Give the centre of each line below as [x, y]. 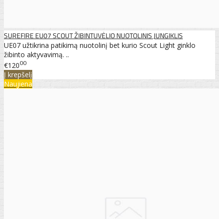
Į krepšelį [18, 74]
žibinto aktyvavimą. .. [36, 55]
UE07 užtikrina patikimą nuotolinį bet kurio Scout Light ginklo [100, 45]
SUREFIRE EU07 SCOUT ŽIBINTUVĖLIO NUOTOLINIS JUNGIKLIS [93, 36]
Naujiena [18, 84]
